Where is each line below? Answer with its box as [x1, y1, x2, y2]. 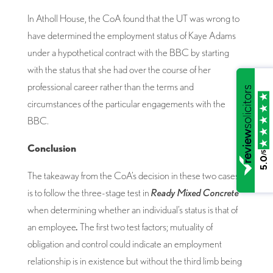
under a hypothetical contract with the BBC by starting [27, 46, 229, 58]
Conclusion [27, 141, 76, 154]
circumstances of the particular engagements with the [27, 97, 225, 110]
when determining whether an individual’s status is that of [27, 203, 238, 216]
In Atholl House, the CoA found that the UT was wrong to [27, 12, 239, 24]
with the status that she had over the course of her [27, 63, 211, 76]
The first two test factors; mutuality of [77, 220, 213, 233]
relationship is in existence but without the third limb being [27, 254, 242, 267]
